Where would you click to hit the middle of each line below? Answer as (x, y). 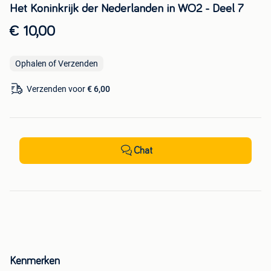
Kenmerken (35, 262)
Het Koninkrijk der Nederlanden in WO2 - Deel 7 (127, 9)
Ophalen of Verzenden (57, 64)
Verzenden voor (57, 89)
